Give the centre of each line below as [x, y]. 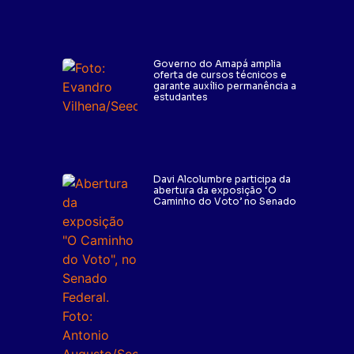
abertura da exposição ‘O [215, 190]
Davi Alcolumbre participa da [222, 179]
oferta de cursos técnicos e [220, 74]
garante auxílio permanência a [225, 85]
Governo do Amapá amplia [218, 63]
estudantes [181, 96]
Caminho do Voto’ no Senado [225, 201]
